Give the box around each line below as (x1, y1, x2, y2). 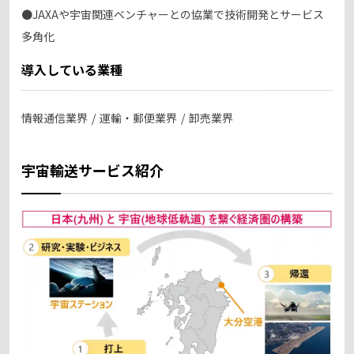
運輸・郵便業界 (100, 110, 177, 126)
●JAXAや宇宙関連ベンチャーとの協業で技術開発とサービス (21, 6, 324, 23)
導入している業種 (21, 60, 122, 80)
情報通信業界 (21, 110, 88, 126)
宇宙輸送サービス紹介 (21, 160, 164, 181)
